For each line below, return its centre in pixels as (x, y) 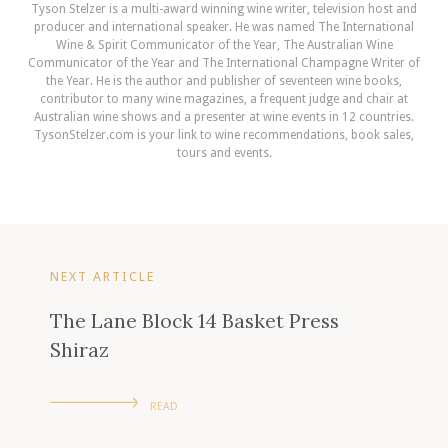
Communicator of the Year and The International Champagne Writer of (224, 63)
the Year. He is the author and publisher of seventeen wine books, (224, 81)
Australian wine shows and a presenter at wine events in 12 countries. (224, 117)
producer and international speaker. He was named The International (224, 27)
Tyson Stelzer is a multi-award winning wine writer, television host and (224, 9)
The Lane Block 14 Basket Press (194, 320)
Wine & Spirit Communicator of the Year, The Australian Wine (224, 45)
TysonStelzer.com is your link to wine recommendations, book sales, (224, 135)
